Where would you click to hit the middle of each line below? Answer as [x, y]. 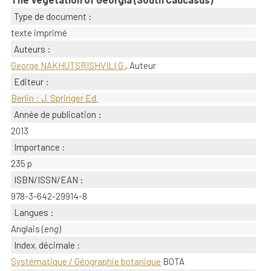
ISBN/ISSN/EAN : [49, 180]
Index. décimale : [47, 245]
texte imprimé [39, 33]
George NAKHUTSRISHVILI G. [68, 65]
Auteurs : [33, 49]
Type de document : [53, 16]
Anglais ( [28, 229]
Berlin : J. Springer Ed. [55, 98]
